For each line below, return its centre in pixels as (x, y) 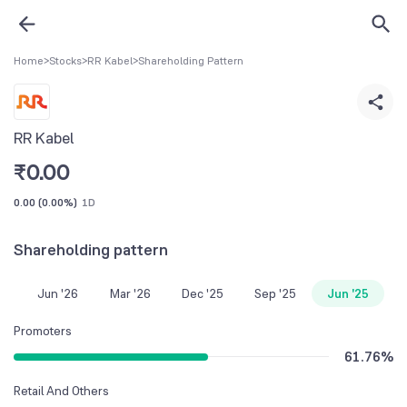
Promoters (43, 330)
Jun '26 (57, 293)
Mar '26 (130, 293)
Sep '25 (275, 293)
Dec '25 (203, 293)
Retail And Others (61, 390)
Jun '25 (348, 293)
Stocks (65, 61)
